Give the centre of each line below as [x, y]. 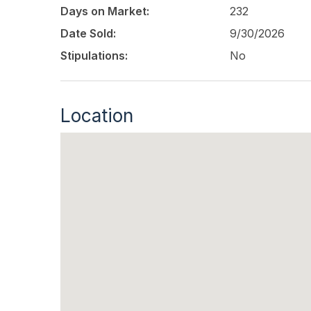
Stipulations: [94, 56]
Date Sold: [88, 34]
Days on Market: [105, 11]
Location [97, 116]
